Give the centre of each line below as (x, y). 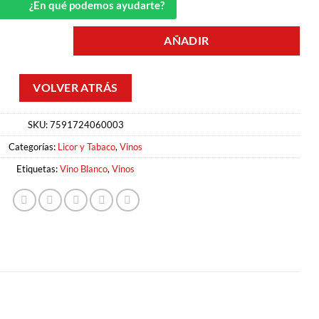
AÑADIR (187, 41)
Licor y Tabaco (87, 146)
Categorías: (33, 146)
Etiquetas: (38, 168)
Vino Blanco (84, 168)
